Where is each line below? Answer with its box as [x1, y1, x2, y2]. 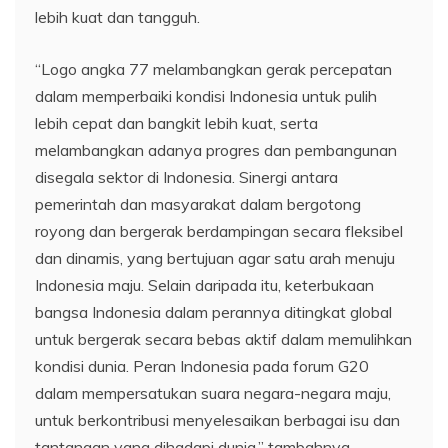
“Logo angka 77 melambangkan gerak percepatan [35, 59, 392, 79]
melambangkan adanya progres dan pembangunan [35, 140, 397, 160]
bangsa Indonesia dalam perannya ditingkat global [35, 302, 392, 322]
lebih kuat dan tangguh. [35, 7, 200, 27]
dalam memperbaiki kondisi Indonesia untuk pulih [35, 86, 377, 106]
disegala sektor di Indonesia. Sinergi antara [35, 167, 338, 187]
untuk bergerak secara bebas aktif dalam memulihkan [35, 329, 412, 349]
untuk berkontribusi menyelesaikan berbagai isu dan [35, 410, 400, 430]
